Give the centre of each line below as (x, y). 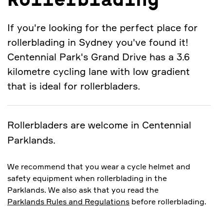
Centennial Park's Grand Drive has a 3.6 (99, 56)
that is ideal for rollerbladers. (74, 86)
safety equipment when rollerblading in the (87, 178)
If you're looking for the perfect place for (102, 27)
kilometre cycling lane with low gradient (99, 71)
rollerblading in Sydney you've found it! (98, 42)
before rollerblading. (168, 201)
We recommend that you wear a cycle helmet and (99, 166)
